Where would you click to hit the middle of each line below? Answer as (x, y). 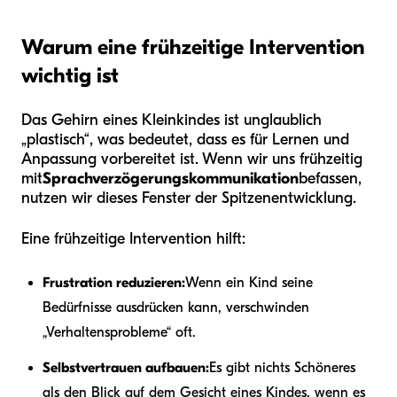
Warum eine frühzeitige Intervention (193, 47)
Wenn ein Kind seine (249, 283)
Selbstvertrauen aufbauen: (126, 368)
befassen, (330, 179)
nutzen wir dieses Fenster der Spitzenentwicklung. (189, 198)
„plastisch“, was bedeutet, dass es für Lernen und (185, 140)
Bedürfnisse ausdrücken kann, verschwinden (176, 308)
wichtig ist (70, 76)
